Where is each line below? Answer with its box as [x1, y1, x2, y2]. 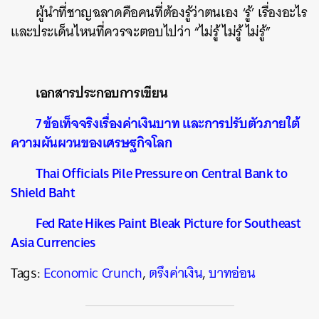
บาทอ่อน [209, 261, 256, 285]
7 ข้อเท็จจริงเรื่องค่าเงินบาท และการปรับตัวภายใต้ [36, 111, 300, 135]
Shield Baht [11, 180, 75, 204]
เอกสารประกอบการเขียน [36, 80, 168, 105]
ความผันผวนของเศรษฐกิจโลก [11, 130, 172, 155]
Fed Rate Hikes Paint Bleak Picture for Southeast [36, 211, 301, 235]
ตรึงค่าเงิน [148, 261, 203, 285]
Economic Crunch [43, 261, 142, 285]
